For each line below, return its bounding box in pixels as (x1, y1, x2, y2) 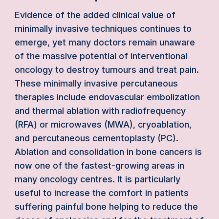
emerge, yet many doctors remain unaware (15, 37, 195, 47)
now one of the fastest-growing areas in (15, 160, 184, 171)
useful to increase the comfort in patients (15, 188, 189, 198)
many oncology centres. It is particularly (15, 174, 180, 184)
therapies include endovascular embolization (15, 92, 200, 102)
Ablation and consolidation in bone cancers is (15, 147, 202, 157)
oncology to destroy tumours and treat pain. (15, 65, 199, 75)
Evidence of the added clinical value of (15, 10, 175, 20)
